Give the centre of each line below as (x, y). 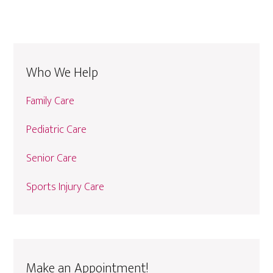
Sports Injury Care (66, 187)
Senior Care (52, 159)
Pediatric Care (57, 130)
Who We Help (62, 73)
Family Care (51, 101)
